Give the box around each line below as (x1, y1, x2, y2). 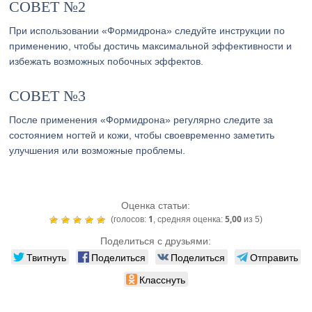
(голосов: (108, 214, 148, 224)
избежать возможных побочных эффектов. (9, 56, 204, 67)
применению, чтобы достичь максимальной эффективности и (9, 40, 292, 52)
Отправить (249, 250, 298, 264)
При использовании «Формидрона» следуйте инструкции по (9, 25, 286, 36)
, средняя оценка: (153, 214, 225, 224)
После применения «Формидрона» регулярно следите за (9, 114, 274, 125)
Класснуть (139, 272, 185, 286)
